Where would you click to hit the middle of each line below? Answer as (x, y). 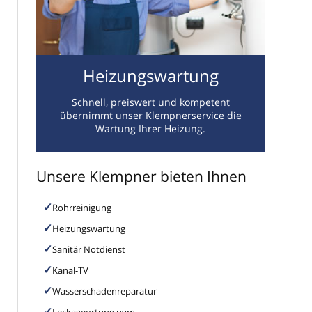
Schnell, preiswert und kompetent (150, 102)
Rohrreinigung (82, 208)
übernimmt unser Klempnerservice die (150, 116)
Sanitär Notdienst (89, 250)
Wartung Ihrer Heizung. (150, 129)
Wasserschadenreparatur (104, 291)
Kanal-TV (70, 271)
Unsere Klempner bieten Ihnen (141, 177)
